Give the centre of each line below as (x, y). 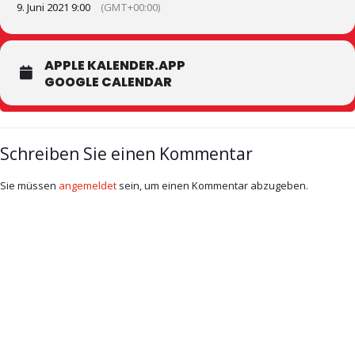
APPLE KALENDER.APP (115, 65)
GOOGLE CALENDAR (108, 82)
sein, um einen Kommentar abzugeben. (212, 185)
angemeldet (88, 185)
